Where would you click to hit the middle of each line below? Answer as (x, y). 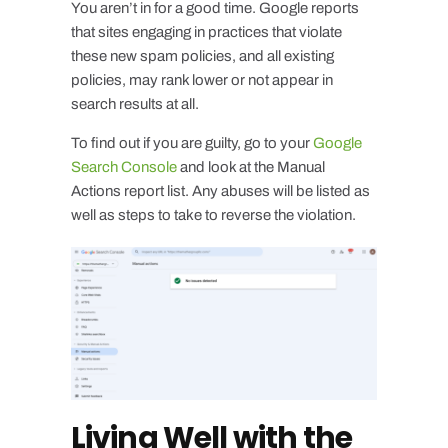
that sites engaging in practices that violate (206, 31)
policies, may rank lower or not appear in (201, 79)
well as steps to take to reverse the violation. (213, 214)
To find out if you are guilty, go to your (191, 142)
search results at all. (134, 103)
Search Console (123, 166)
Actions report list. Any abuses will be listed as (220, 190)
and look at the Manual (250, 166)
